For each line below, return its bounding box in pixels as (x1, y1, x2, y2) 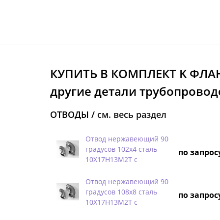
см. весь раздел (97, 108, 166, 120)
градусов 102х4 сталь (85, 144, 157, 154)
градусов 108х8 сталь (85, 187, 157, 196)
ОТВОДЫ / (50, 108, 97, 120)
